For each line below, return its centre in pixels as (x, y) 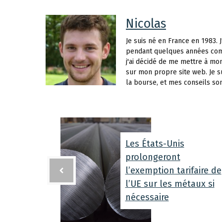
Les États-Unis (155, 143)
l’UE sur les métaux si (170, 184)
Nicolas (146, 24)
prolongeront (153, 157)
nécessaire (147, 197)
